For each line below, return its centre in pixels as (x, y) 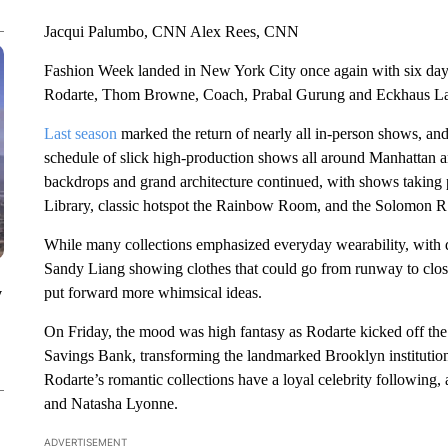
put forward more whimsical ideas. (152, 292)
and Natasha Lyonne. (110, 403)
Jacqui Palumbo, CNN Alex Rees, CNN (171, 31)
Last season (80, 133)
